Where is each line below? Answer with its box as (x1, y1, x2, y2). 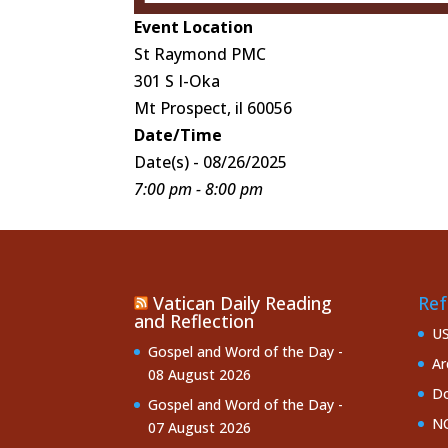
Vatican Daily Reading (153, 291, 333, 316)
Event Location (134, 15, 254, 38)
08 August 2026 (148, 365, 252, 385)
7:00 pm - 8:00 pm (134, 177, 264, 200)
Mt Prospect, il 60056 (134, 96, 293, 119)
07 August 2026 (148, 418, 252, 438)
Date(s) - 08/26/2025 (134, 150, 288, 173)
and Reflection (134, 309, 255, 334)
